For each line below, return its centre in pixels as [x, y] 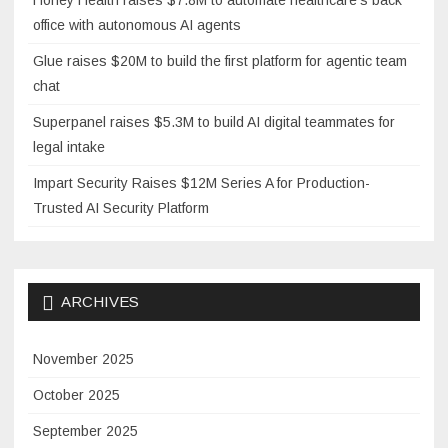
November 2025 [83, 358]
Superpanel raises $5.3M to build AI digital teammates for [214, 121]
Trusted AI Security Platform [121, 207]
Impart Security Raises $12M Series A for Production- [201, 182]
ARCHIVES [100, 301]
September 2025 [85, 430]
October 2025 [76, 394]
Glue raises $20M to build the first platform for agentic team [220, 60]
